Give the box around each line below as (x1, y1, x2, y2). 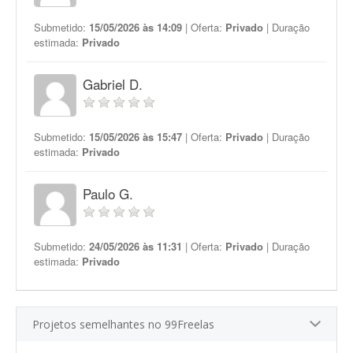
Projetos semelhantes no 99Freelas (32, 317, 214, 332)
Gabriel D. (83, 74, 143, 94)
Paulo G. (83, 184, 133, 203)
